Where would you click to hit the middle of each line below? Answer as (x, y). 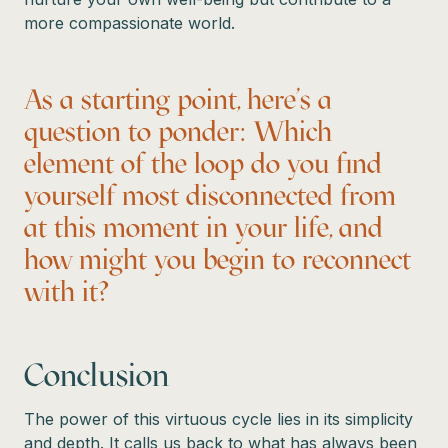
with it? (66, 290)
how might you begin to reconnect (217, 258)
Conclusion (96, 374)
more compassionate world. (129, 22)
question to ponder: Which (178, 130)
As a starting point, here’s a (178, 98)
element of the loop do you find (203, 162)
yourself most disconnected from (210, 194)
